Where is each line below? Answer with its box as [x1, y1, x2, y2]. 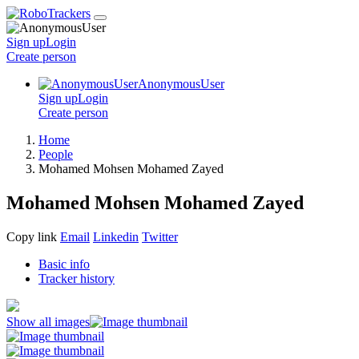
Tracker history [38, 271, 115, 285]
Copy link [6, 229, 57, 244]
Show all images [6, 314, 90, 329]
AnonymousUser [138, 77, 224, 91]
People [38, 147, 73, 161]
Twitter [142, 229, 178, 244]
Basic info [38, 256, 90, 271]
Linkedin [93, 229, 139, 244]
